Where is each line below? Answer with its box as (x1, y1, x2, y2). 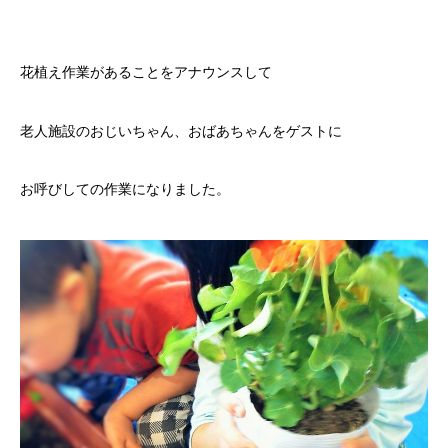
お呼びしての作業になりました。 (20, 181, 230, 198)
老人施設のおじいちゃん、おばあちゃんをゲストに (20, 122, 342, 139)
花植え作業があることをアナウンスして (20, 64, 272, 81)
